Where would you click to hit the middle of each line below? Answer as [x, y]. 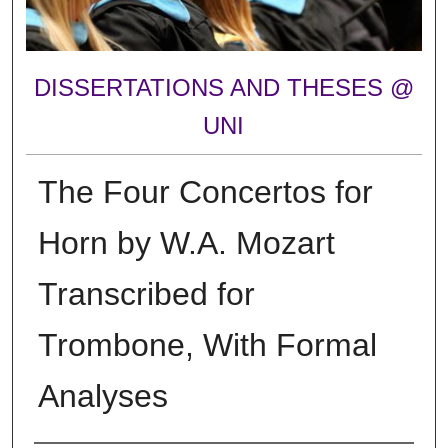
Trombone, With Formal [207, 344]
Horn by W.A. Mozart [186, 242]
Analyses [102, 395]
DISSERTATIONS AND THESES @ [223, 88]
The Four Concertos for [205, 191]
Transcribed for [146, 293]
